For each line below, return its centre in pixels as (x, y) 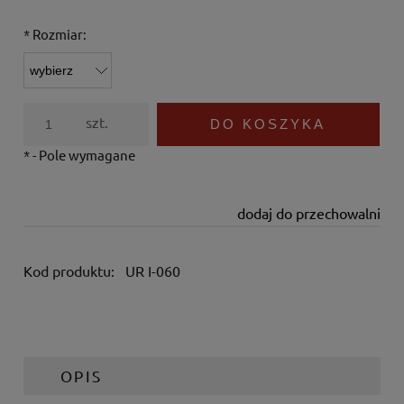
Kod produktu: (69, 270)
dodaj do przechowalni (309, 212)
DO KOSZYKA (268, 124)
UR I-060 (153, 270)
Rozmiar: (58, 33)
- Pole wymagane (83, 154)
